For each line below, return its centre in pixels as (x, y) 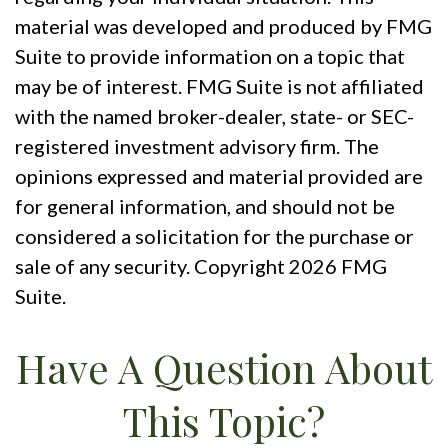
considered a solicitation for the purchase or (214, 236)
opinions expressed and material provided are (219, 176)
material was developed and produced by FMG (223, 26)
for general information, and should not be (205, 206)
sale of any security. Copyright (152, 266)
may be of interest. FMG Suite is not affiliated (219, 86)
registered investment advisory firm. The (197, 146)
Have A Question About (224, 368)
